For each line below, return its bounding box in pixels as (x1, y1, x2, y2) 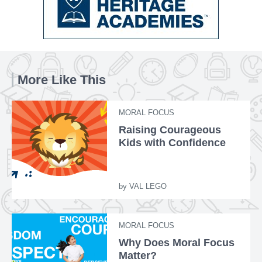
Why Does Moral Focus (119, 236, 235, 249)
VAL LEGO (127, 181, 167, 191)
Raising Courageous (119, 123, 222, 136)
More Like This (18, 72, 106, 87)
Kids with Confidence (119, 136, 226, 149)
